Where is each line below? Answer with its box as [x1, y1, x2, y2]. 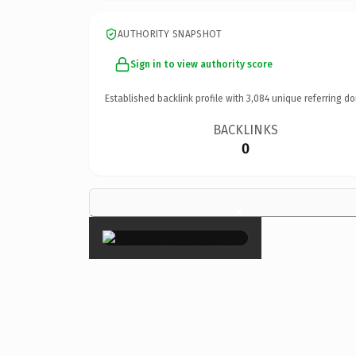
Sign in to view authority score [130, 58, 273, 70]
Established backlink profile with [105, 92, 246, 104]
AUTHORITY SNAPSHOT [118, 28, 222, 40]
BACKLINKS [213, 122, 279, 137]
